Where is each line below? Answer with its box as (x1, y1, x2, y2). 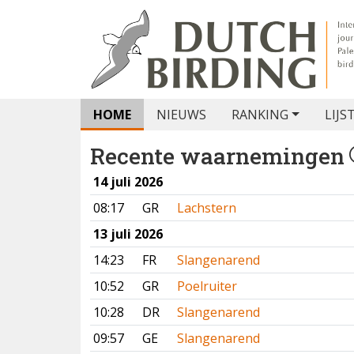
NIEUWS (156, 106, 206, 123)
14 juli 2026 (93, 173, 163, 190)
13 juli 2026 (93, 225, 163, 243)
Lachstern (177, 199, 236, 217)
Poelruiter (177, 277, 237, 295)
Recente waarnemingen (90, 141, 345, 171)
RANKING (232, 106, 288, 123)
